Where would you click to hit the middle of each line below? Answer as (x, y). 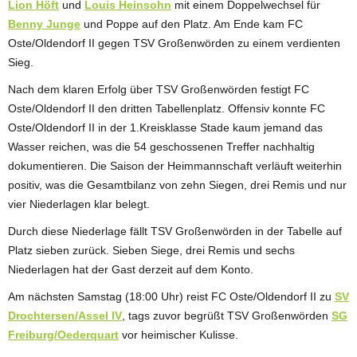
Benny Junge (44, 24)
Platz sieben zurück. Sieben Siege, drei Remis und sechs (151, 250)
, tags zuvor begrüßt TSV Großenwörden (227, 315)
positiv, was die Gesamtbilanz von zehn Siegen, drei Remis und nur (177, 184)
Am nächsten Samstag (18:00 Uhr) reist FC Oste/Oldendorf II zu (171, 296)
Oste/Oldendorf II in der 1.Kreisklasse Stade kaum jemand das (165, 127)
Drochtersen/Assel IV (65, 315)
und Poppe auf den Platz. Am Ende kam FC (192, 24)
